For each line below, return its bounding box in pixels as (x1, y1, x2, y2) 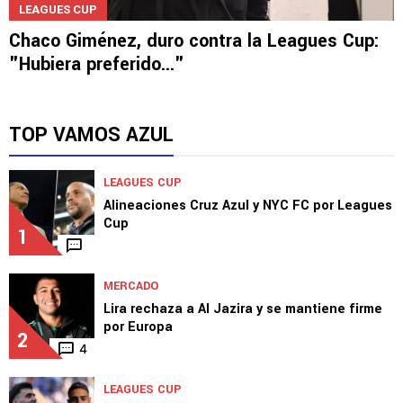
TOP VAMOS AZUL (9, 121, 174, 150)
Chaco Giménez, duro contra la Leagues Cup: (9, 28, 380, 55)
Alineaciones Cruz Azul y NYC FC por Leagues (103, 196, 392, 216)
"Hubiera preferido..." (9, 51, 184, 78)
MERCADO (103, 278, 158, 295)
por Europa (103, 318, 173, 337)
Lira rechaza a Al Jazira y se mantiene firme (103, 300, 382, 319)
